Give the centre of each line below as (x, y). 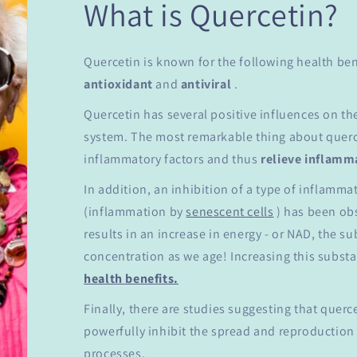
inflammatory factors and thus (173, 159)
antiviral (206, 84)
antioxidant (118, 84)
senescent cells (230, 212)
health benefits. (131, 279)
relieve (281, 159)
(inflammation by (135, 212)
